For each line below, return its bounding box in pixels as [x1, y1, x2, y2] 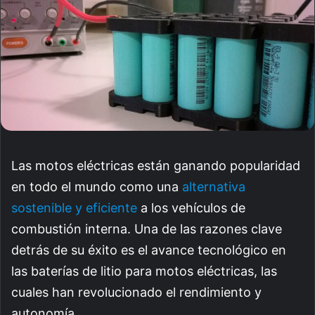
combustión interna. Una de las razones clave [11, 221, 282, 237]
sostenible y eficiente [11, 200, 137, 216]
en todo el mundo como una [11, 179, 182, 195]
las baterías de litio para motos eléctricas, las [11, 264, 277, 279]
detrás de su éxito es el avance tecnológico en [11, 243, 286, 258]
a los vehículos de [137, 200, 245, 216]
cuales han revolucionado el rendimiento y [11, 285, 262, 300]
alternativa [182, 179, 245, 195]
